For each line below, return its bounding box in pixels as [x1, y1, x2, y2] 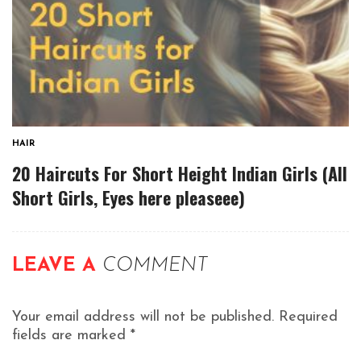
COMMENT [102, 255, 208, 276]
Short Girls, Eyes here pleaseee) [12, 184, 245, 210]
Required [279, 309, 338, 325]
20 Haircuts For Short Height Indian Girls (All [12, 160, 347, 186]
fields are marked [12, 327, 131, 343]
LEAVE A [12, 255, 102, 276]
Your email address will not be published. [12, 309, 274, 325]
